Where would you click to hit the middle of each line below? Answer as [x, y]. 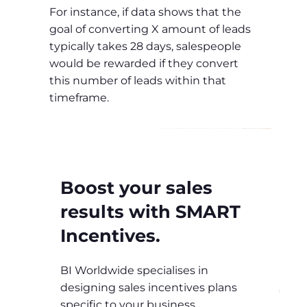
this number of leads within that [138, 80]
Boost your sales [136, 187]
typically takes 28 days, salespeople [145, 46]
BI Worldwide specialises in [134, 271]
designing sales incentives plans [149, 288]
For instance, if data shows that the [145, 12]
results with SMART [150, 211]
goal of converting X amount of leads [150, 29]
